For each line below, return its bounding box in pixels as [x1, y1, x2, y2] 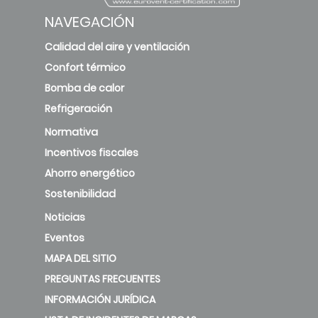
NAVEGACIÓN [45, 12, 134, 33]
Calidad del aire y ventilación [45, 40, 190, 55]
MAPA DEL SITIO [45, 251, 116, 266]
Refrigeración [45, 102, 112, 116]
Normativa [45, 125, 98, 140]
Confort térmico [45, 60, 126, 75]
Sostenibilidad [45, 187, 116, 202]
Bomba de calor [45, 81, 124, 96]
